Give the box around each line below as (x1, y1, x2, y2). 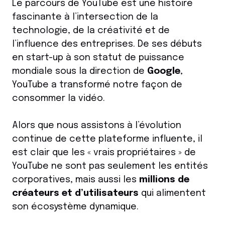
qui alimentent (139, 189, 206, 198)
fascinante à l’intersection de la (12, 13, 158, 22)
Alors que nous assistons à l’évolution (12, 121, 181, 131)
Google (147, 67, 180, 76)
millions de (139, 175, 189, 185)
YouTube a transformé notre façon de (12, 80, 182, 90)
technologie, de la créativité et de (12, 26, 170, 36)
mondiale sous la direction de (12, 67, 147, 76)
